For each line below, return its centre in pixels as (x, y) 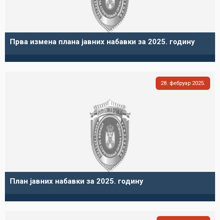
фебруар (180, 83)
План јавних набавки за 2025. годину (76, 181)
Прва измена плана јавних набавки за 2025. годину (102, 42)
